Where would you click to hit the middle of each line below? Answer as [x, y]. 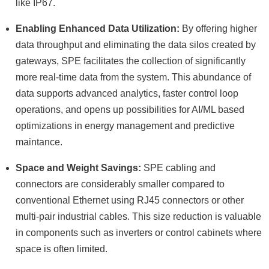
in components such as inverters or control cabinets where [139, 233]
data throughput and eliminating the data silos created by [136, 45]
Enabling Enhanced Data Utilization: [98, 29]
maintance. [39, 142]
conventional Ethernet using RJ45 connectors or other [130, 200]
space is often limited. [62, 249]
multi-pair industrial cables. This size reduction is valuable [138, 216]
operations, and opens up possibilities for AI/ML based [130, 110]
